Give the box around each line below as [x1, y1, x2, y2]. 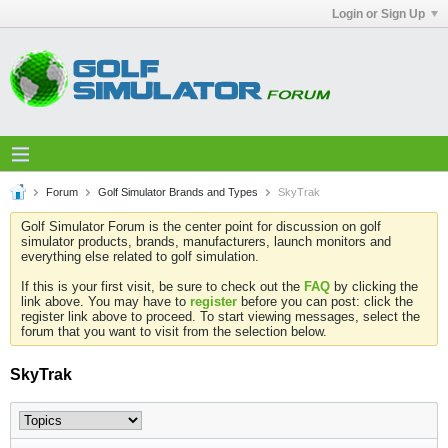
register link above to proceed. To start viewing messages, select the [21, 309, 420, 324]
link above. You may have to [21, 294, 190, 309]
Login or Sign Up [332, 6, 425, 21]
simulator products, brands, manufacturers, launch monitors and [21, 234, 391, 249]
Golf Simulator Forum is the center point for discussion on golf [21, 219, 381, 234]
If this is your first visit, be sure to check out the [21, 279, 304, 294]
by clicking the [330, 279, 418, 294]
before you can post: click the [237, 294, 413, 309]
